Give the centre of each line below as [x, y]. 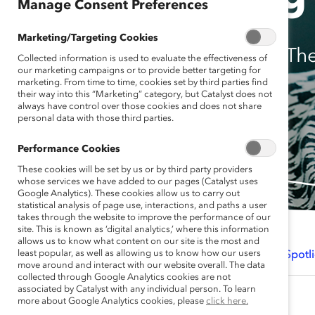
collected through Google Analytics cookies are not [124, 277]
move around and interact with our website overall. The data [141, 265]
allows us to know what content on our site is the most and [139, 242]
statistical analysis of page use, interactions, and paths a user [142, 206]
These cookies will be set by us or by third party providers [135, 170]
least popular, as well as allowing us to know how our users [139, 253]
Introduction [163, 255]
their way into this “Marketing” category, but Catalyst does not [145, 95]
